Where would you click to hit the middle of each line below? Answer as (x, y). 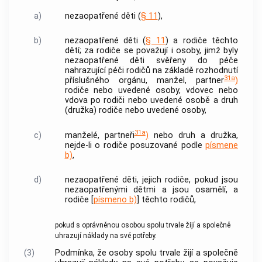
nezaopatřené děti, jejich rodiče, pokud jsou (151, 180)
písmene (222, 145)
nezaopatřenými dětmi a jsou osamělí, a (151, 190)
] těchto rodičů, (166, 200)
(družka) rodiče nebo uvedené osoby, (135, 111)
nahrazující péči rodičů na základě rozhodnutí (151, 71)
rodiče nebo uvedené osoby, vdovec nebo (151, 91)
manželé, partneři (99, 135)
